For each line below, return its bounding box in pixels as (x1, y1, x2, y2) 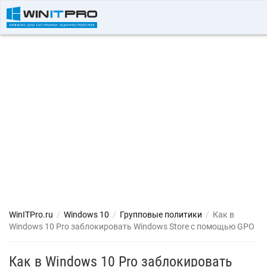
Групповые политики (120, 210, 202, 219)
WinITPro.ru (9, 210, 53, 219)
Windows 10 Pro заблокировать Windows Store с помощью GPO (9, 222, 254, 231)
